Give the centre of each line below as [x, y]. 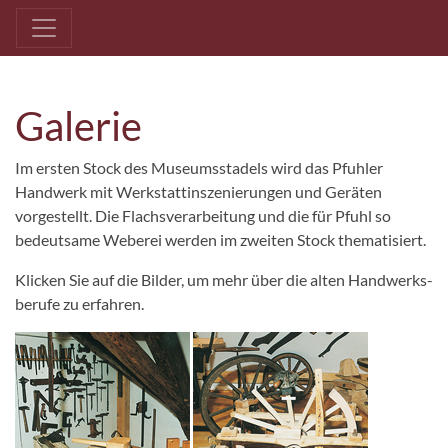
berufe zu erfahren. [79, 303]
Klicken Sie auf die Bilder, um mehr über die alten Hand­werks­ [224, 279]
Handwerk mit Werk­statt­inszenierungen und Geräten [198, 191]
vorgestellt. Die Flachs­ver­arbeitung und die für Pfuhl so [203, 215]
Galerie [78, 126]
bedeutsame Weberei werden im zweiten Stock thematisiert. [220, 239]
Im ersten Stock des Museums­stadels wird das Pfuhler [199, 167]
